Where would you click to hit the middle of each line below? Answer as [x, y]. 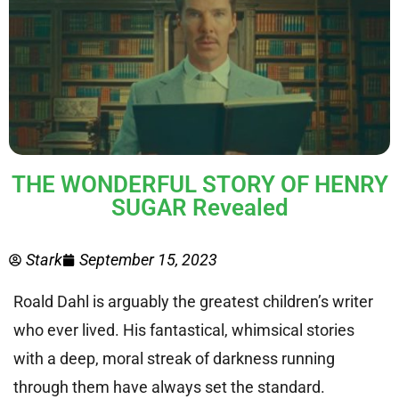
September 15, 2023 [148, 260]
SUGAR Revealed [199, 208]
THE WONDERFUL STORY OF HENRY [199, 184]
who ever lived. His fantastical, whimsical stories [184, 330]
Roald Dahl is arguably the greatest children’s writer [193, 301]
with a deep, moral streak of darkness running [174, 358]
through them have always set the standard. [169, 387]
